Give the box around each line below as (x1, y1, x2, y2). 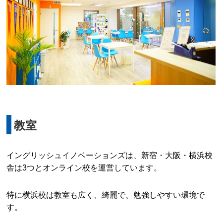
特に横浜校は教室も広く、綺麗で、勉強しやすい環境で (6, 190, 205, 199)
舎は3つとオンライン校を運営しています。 (6, 163, 162, 172)
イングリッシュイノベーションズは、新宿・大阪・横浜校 (6, 150, 213, 160)
